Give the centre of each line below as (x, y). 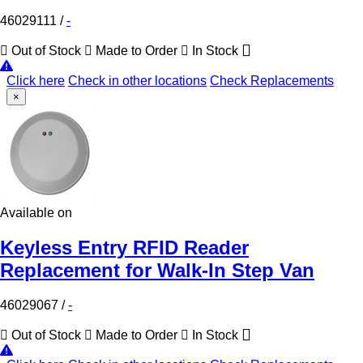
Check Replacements (272, 80)
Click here (36, 80)
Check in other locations (137, 80)
